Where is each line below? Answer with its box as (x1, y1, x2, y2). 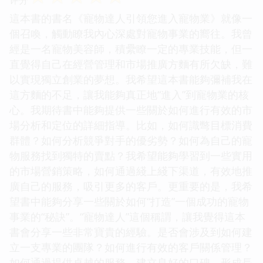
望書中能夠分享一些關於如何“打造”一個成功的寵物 (9, 194, 249, 208)
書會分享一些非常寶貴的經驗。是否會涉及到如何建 (9, 224, 252, 239)
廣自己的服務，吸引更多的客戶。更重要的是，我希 (9, 178, 252, 193)
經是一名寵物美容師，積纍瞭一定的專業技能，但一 (9, 41, 252, 56)
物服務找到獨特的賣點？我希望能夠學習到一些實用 (9, 148, 252, 163)
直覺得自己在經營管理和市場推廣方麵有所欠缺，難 (9, 56, 252, 71)
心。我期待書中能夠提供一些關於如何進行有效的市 (9, 102, 252, 117)
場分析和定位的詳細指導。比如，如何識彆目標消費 (9, 117, 252, 132)
